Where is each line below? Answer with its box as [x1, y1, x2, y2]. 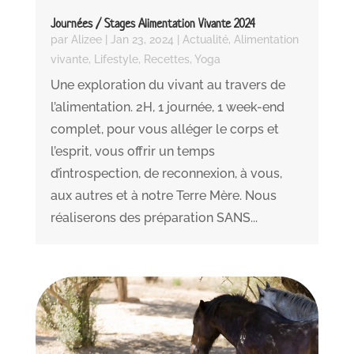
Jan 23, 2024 [110, 33, 174, 47]
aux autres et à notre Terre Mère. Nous [50, 188, 277, 204]
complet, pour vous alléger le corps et [50, 122, 279, 137]
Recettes [143, 53, 190, 66]
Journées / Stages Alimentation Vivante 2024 [50, 15, 255, 32]
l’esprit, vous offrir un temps [50, 144, 215, 160]
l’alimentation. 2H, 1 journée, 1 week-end [50, 100, 284, 115]
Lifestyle [93, 53, 138, 66]
